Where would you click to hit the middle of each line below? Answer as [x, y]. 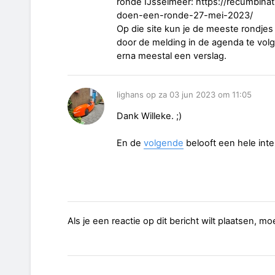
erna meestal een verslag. [172, 56]
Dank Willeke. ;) [149, 116]
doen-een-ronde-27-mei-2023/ [186, 16]
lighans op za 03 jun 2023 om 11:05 [184, 95]
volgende [164, 143]
